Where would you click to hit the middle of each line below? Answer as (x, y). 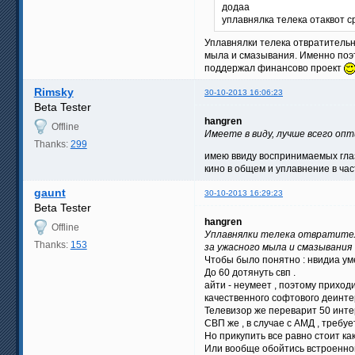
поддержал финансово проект (274, 69)
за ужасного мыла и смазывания (278, 248)
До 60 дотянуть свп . (250, 273)
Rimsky (53, 92)
